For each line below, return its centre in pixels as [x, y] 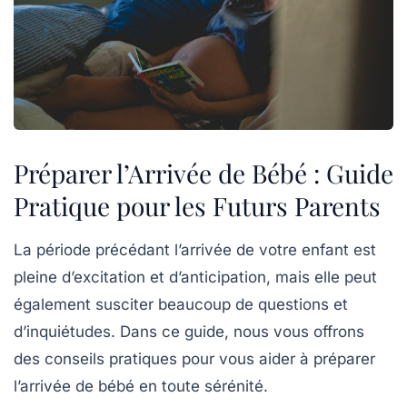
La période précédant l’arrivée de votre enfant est [195, 249]
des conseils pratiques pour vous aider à [164, 358]
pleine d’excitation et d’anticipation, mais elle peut [195, 277]
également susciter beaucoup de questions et [181, 304]
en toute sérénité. [201, 386]
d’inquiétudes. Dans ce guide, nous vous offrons [189, 331]
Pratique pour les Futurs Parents [197, 205]
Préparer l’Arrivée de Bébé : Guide [203, 173]
